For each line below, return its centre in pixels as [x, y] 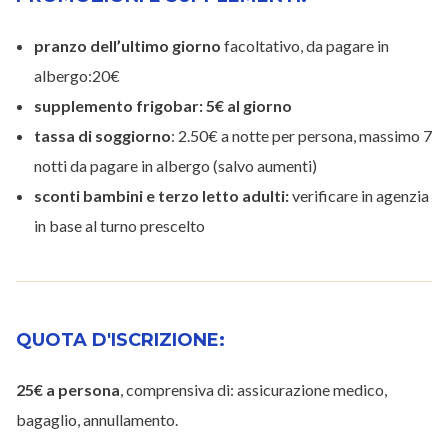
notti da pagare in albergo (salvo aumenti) [177, 166]
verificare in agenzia [360, 196]
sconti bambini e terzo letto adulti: [163, 196]
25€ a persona [68, 390]
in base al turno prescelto [119, 226]
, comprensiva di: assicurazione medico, [253, 390]
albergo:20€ [77, 76]
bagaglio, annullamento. [97, 420]
